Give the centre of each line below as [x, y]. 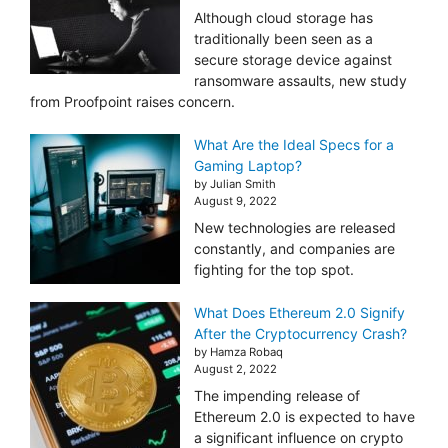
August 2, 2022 [235, 369]
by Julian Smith [235, 184]
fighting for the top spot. [274, 270]
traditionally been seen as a [283, 39]
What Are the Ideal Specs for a [294, 145]
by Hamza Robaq [238, 352]
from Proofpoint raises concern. [132, 102]
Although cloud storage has [283, 18]
